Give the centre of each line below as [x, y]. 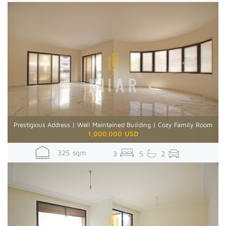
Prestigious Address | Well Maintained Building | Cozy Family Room [113, 124]
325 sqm [68, 152]
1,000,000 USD [113, 133]
